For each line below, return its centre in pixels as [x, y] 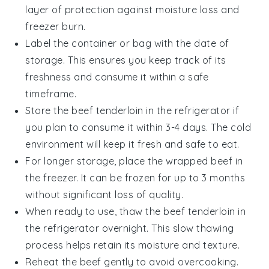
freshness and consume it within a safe [117, 77]
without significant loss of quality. [104, 194]
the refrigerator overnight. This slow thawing [130, 228]
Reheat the [53, 261]
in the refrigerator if [191, 110]
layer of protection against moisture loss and [132, 9]
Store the [49, 110]
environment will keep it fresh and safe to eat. [132, 144]
